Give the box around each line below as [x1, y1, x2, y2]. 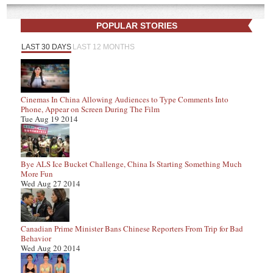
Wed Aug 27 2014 [21, 178, 80, 189]
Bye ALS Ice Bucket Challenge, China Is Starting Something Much [21, 158, 242, 169]
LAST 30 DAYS [21, 43, 71, 51]
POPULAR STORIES [96, 21, 177, 30]
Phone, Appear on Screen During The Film [21, 104, 160, 115]
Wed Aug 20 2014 [21, 243, 80, 253]
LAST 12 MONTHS [73, 43, 135, 51]
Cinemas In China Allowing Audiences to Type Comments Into [21, 94, 229, 105]
